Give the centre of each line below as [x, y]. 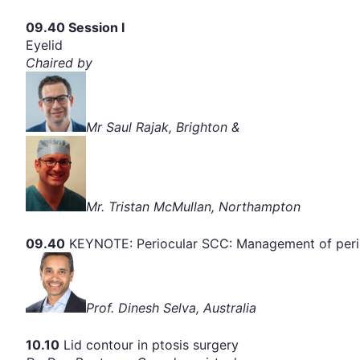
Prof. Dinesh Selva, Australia [171, 308]
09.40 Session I [75, 28]
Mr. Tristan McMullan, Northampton [193, 207]
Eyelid [44, 45]
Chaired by [59, 63]
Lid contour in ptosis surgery [149, 345]
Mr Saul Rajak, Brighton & [163, 127]
